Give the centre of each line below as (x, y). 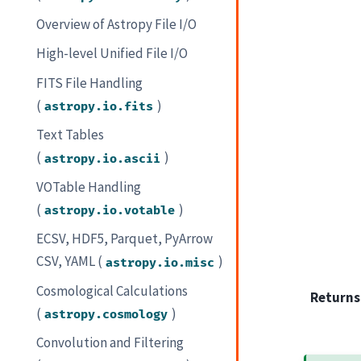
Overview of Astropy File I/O (117, 24)
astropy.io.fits (99, 106)
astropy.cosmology (106, 314)
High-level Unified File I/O (112, 54)
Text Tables (71, 135)
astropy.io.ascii (103, 159)
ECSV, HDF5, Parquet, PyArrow (125, 239)
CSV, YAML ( (70, 261)
